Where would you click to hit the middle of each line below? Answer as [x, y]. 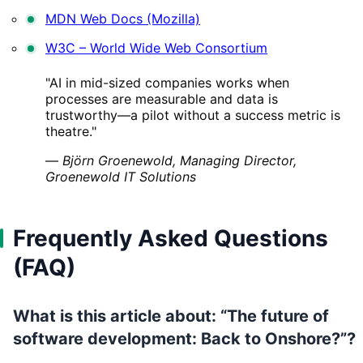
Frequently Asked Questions [171, 238]
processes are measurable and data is [162, 98]
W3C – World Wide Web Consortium [156, 47]
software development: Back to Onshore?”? [184, 338]
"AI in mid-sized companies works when [167, 82]
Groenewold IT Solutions [121, 176]
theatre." [71, 131]
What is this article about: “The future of [171, 316]
